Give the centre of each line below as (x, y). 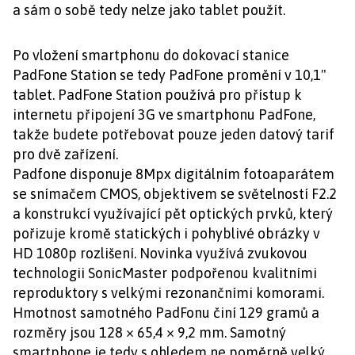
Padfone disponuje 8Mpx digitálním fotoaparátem (174, 174)
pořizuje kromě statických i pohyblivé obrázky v (166, 233)
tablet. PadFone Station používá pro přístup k (157, 95)
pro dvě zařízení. (65, 154)
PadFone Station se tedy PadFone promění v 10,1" (170, 75)
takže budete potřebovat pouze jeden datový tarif (174, 134)
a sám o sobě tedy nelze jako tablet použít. (149, 10)
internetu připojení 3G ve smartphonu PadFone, (164, 115)
